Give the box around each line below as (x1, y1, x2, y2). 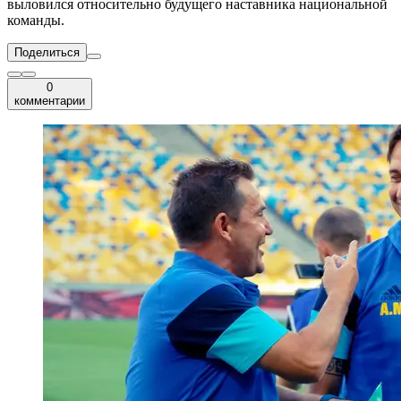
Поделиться (14, 46, 80, 60)
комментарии (14, 94, 85, 108)
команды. (7, 13, 64, 29)
